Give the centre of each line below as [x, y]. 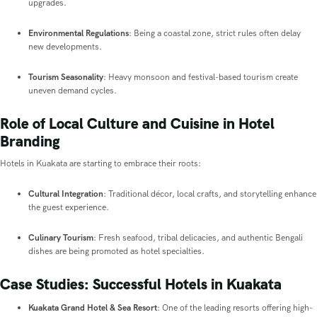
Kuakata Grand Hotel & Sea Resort [93, 308]
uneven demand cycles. [73, 91]
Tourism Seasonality [66, 77]
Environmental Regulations [79, 34]
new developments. [65, 47]
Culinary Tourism [61, 238]
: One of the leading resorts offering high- [235, 308]
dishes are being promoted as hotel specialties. [116, 252]
